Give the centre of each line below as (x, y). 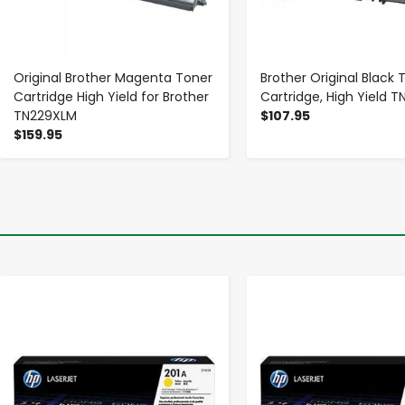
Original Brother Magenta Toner (113, 78)
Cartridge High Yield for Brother (111, 97)
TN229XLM (45, 116)
